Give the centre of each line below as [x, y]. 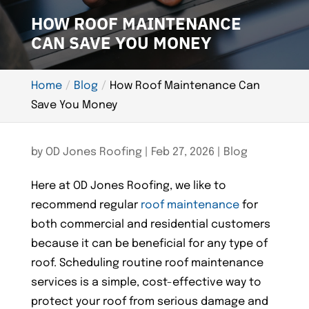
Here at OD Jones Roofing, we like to [128, 186]
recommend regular [86, 205]
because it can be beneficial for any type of [149, 244]
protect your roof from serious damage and [149, 302]
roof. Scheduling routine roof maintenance [147, 263]
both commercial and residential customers [150, 225]
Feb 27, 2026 [182, 152]
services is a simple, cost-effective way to [146, 282]
